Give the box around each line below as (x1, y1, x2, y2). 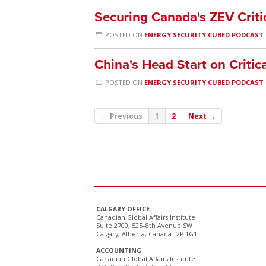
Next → (188, 111, 216, 121)
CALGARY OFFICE (96, 205, 150, 213)
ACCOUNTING (96, 246, 141, 255)
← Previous (101, 111, 142, 121)
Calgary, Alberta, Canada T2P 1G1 (96, 230, 197, 238)
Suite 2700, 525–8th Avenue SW (96, 221, 192, 230)
